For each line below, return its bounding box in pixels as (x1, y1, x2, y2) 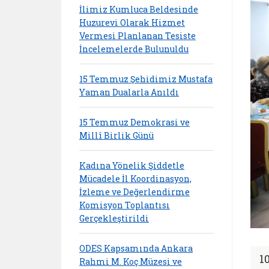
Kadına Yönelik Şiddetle (79, 159, 184, 171)
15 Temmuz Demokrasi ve (79, 116, 190, 128)
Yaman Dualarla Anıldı (79, 86, 179, 98)
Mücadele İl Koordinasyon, (79, 172, 192, 184)
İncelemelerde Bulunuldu (79, 43, 189, 55)
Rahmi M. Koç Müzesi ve (79, 255, 182, 267)
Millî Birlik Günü (79, 129, 154, 141)
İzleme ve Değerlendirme (79, 186, 190, 198)
